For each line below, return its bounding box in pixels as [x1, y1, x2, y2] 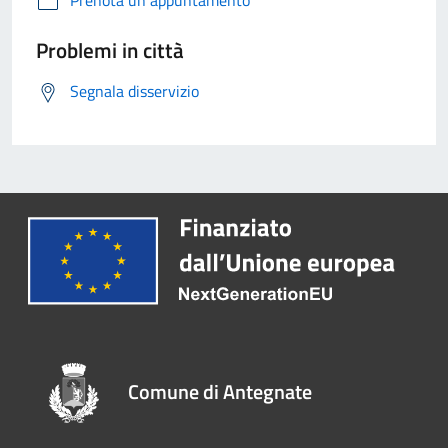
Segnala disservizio [70, 78, 199, 103]
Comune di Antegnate [128, 376, 313, 408]
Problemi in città [36, 33, 184, 66]
